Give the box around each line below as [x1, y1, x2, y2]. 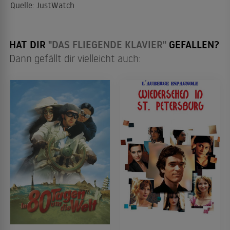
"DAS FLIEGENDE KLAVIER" [48, 37, 166, 52]
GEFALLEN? [166, 37, 219, 52]
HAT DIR [9, 37, 48, 52]
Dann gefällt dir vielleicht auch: [9, 51, 141, 65]
